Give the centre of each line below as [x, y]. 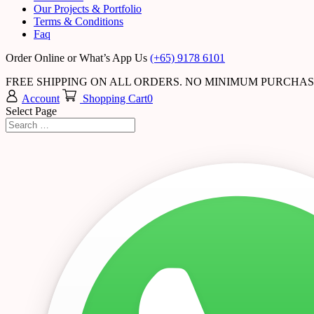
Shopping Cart [115, 98]
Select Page [31, 111]
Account [41, 98]
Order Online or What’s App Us [78, 58]
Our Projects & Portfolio [88, 9]
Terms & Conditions [78, 21]
